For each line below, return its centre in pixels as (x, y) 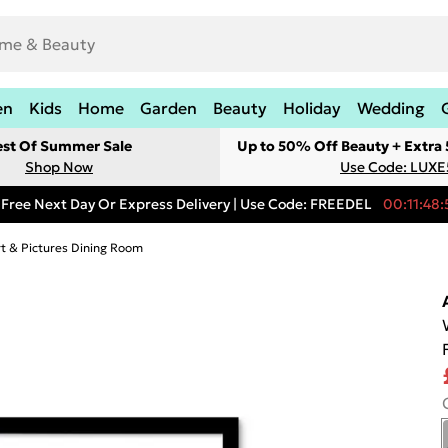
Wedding (391, 108)
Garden (168, 108)
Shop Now (59, 167)
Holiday (312, 108)
